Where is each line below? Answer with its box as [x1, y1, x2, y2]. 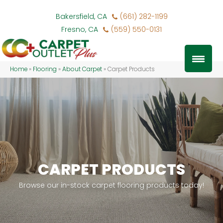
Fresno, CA [61, 24, 98, 34]
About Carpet [62, 65, 102, 74]
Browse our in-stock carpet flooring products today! [19, 180, 204, 191]
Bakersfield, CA [55, 11, 107, 21]
